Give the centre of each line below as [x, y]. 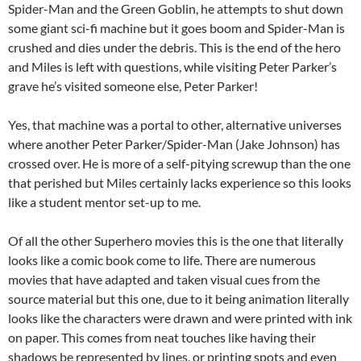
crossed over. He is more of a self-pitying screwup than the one [179, 164]
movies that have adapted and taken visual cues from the [164, 280]
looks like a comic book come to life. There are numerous [162, 260]
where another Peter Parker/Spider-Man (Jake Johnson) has [174, 144]
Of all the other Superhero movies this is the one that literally [176, 241]
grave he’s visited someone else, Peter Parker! [133, 86]
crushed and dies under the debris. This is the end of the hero [174, 48]
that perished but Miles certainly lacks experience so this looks [180, 183]
